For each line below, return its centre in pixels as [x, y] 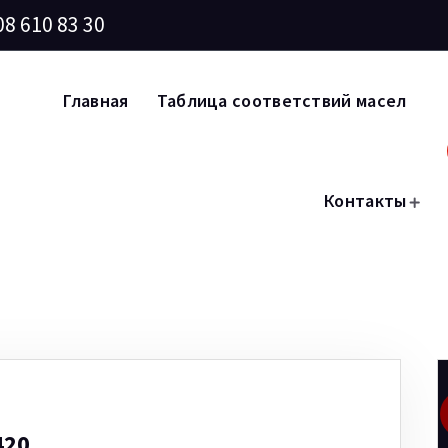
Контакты [365, 200]
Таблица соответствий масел [281, 100]
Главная [96, 100]
